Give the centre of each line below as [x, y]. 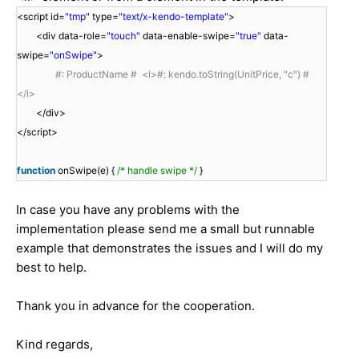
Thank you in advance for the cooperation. [135, 305]
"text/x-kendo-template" [173, 16]
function [37, 170]
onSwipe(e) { [87, 170]
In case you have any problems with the [128, 209]
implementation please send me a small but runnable [165, 228]
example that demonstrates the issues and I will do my [169, 248]
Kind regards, [54, 344]
